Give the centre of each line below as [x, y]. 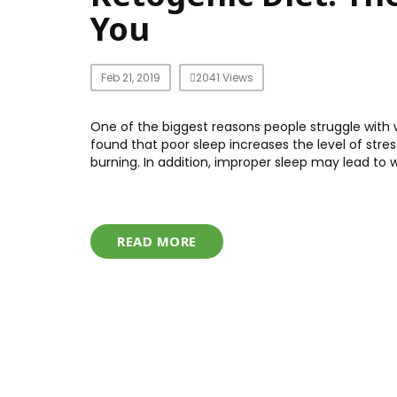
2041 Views [225, 78]
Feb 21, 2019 [131, 78]
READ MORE [157, 241]
